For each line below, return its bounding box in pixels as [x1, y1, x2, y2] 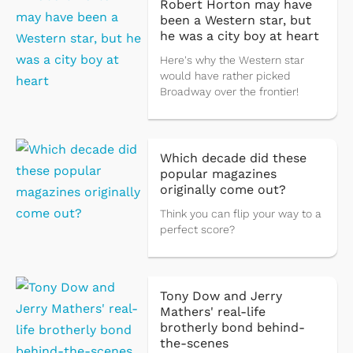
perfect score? [159, 223, 235, 236]
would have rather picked [159, 69, 291, 83]
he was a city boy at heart [159, 28, 319, 44]
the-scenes [159, 336, 229, 351]
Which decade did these [159, 150, 307, 166]
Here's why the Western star [159, 54, 304, 67]
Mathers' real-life [159, 304, 266, 320]
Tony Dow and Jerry [159, 288, 282, 304]
